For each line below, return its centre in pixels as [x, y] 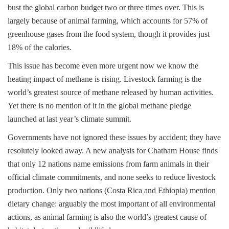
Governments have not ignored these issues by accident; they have [114, 137]
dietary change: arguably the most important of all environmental [111, 204]
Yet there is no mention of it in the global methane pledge [99, 106]
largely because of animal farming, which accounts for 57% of [108, 21]
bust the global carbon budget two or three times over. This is [106, 7]
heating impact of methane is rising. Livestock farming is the [105, 79]
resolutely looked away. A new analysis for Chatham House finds [113, 151]
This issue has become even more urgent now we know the [103, 66]
